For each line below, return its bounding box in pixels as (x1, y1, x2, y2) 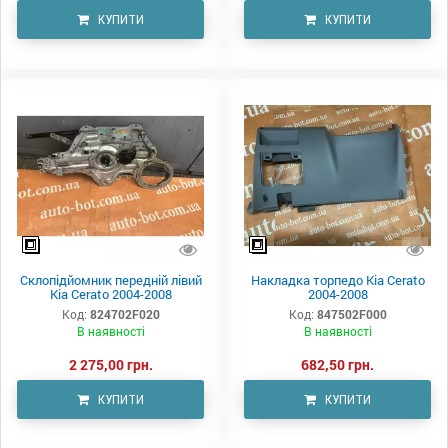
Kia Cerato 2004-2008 (49, 285, 172, 304)
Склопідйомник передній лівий (19, 271, 202, 290)
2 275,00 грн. (68, 355, 153, 375)
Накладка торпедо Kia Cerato (250, 271, 425, 290)
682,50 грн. (301, 355, 374, 375)
